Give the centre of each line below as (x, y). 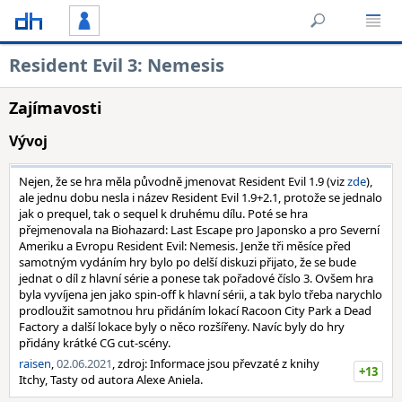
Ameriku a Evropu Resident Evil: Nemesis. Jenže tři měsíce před (185, 246)
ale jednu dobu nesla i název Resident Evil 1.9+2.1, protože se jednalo (201, 197)
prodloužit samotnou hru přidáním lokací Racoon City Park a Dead (195, 310)
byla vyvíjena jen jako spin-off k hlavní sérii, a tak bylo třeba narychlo (201, 294)
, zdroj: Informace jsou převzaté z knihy (216, 363)
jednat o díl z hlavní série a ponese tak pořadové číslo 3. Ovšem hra (196, 278)
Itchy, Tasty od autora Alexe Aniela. (112, 380)
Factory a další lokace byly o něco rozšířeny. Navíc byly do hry (182, 327)
